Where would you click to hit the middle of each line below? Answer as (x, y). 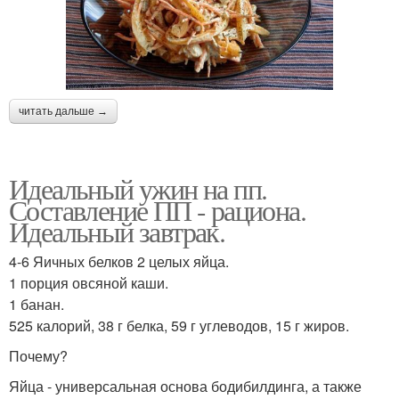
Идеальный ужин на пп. (138, 188)
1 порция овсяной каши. (89, 282)
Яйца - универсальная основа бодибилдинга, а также (185, 386)
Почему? (38, 355)
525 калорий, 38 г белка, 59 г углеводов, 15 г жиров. (179, 325)
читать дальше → (63, 111)
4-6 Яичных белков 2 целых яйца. (119, 261)
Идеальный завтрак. (117, 231)
